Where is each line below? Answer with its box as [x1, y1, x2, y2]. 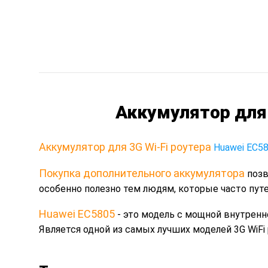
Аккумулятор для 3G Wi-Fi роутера [38, 140, 211, 153]
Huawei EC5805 [38, 207, 115, 220]
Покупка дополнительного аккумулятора [38, 166, 245, 179]
